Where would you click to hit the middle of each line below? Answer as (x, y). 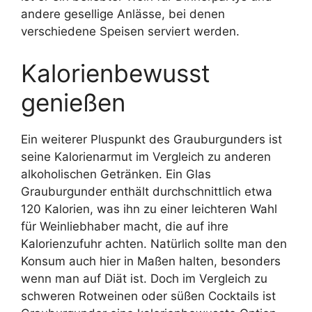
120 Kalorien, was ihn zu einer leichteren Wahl (149, 209)
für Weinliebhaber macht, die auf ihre (125, 226)
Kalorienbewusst (116, 73)
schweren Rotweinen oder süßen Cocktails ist (148, 296)
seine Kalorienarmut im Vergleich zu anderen (146, 156)
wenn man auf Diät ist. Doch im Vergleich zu (144, 278)
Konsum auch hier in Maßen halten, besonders (151, 261)
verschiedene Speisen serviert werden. (130, 31)
